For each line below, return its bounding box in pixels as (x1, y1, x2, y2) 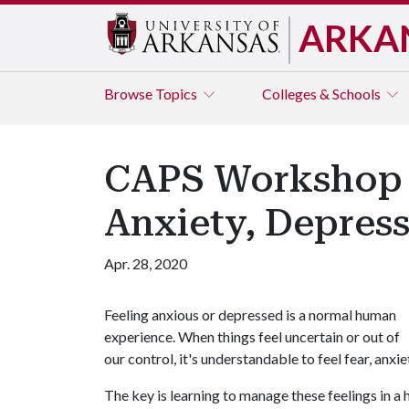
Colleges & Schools (262, 85, 383, 102)
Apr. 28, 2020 (104, 255, 187, 272)
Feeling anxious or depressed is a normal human (104, 306, 396, 323)
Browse (104, 85, 155, 102)
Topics (155, 85, 200, 102)
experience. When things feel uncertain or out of (104, 328, 400, 345)
